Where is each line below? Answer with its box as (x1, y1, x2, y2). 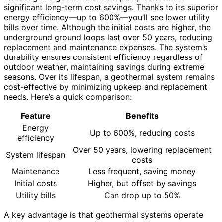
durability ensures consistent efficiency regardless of (4, 52, 203, 62)
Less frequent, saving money (88, 166, 196, 177)
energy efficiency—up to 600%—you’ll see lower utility (4, 12, 210, 23)
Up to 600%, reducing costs (89, 128, 195, 138)
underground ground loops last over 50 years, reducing (4, 32, 212, 43)
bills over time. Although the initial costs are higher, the (4, 22, 211, 33)
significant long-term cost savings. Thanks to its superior (4, 2, 218, 13)
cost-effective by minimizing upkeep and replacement (4, 82, 207, 92)
